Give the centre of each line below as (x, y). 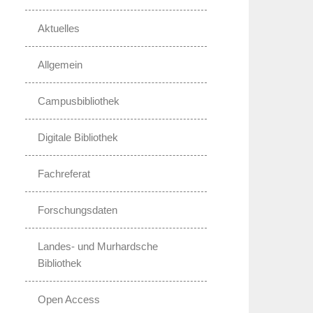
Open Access (69, 299)
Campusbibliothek (79, 101)
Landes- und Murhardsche (98, 246)
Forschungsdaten (78, 210)
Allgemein (60, 64)
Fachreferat (64, 173)
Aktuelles (59, 28)
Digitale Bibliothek (78, 137)
